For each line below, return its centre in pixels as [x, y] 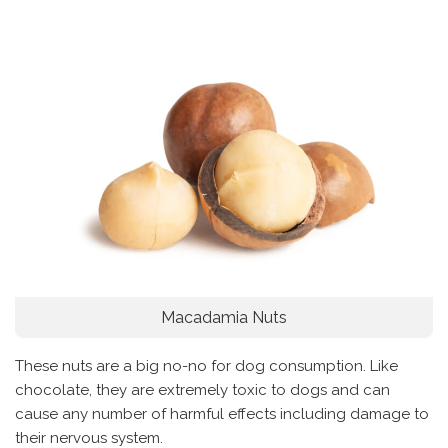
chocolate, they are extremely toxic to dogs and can [202, 390]
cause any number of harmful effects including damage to [222, 414]
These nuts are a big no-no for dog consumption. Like [206, 366]
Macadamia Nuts [224, 318]
